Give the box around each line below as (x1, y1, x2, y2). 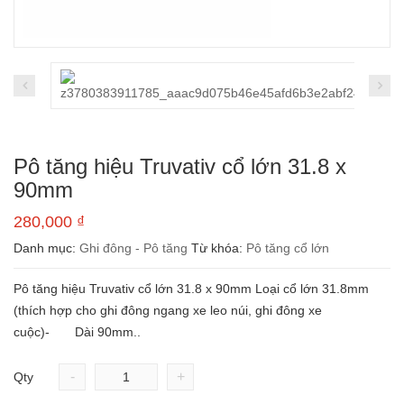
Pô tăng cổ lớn (246, 241, 329, 255)
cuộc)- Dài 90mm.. (14, 325, 141, 339)
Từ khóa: (191, 241, 246, 255)
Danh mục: (14, 241, 79, 255)
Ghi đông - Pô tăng (79, 241, 188, 255)
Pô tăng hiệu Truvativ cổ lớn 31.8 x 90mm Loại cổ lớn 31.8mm (14, 281, 369, 296)
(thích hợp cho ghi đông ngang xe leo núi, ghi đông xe (14, 303, 322, 317)
